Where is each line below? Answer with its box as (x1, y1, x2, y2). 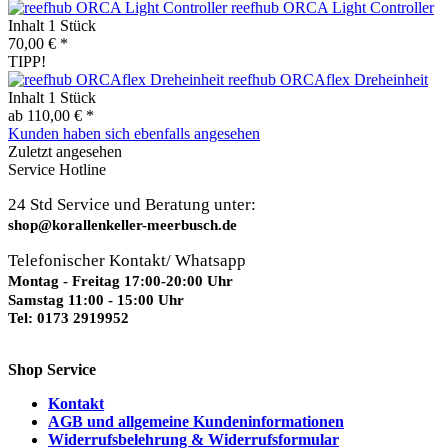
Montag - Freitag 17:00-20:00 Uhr (8, 273, 233, 290)
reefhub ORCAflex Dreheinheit (228, 71, 428, 89)
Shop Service (8, 361, 96, 379)
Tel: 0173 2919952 (8, 310, 129, 327)
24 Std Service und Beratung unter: (8, 195, 256, 215)
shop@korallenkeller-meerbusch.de (8, 217, 237, 234)
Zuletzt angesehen (8, 143, 122, 161)
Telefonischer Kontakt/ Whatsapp (8, 251, 246, 271)
